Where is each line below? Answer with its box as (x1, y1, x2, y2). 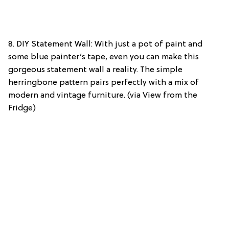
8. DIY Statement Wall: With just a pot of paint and (8, 40, 202, 50)
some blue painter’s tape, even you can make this (8, 53, 199, 62)
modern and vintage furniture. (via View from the (8, 91, 197, 101)
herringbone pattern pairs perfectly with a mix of (8, 78, 199, 88)
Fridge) (8, 104, 36, 113)
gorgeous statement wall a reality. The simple (8, 65, 182, 75)
